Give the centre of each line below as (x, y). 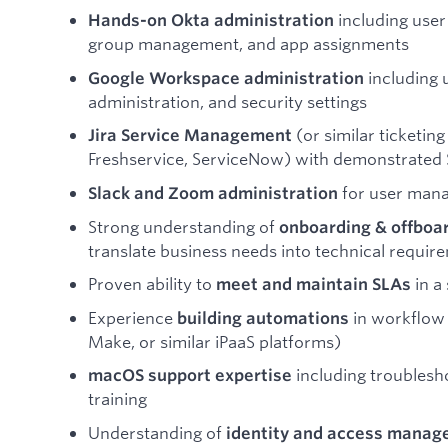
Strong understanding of (183, 226)
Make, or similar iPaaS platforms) (214, 341)
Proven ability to (152, 284)
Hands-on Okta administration (211, 20)
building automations (263, 317)
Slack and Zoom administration (213, 192)
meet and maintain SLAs (313, 284)
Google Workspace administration (226, 77)
